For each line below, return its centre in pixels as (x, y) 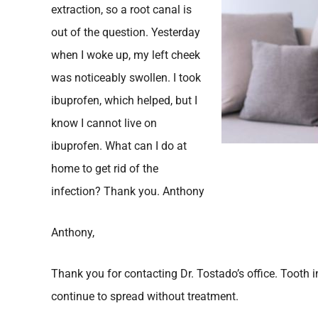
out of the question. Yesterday (126, 32)
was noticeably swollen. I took (126, 78)
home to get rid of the (105, 169)
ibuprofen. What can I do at (119, 146)
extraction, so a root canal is (121, 10)
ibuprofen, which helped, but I (124, 100)
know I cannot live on (104, 123)
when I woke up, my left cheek (126, 55)
